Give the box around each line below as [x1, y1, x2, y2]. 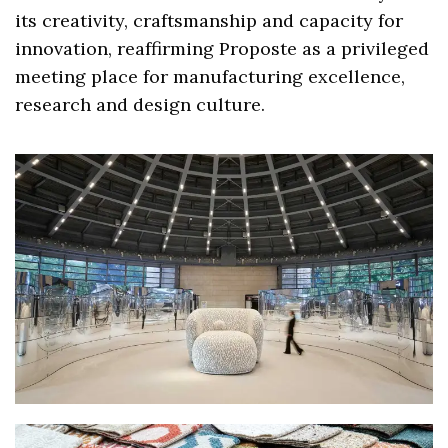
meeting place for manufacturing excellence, [15, 65, 406, 89]
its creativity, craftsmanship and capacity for [15, 9, 404, 33]
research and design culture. [15, 93, 266, 117]
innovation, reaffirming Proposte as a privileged [15, 37, 430, 61]
